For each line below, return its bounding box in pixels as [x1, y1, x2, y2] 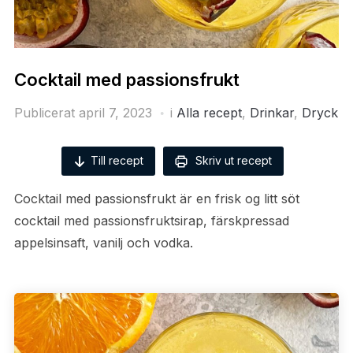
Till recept [91, 153, 143, 167]
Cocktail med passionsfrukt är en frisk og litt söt [13, 190, 299, 206]
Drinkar [249, 104, 294, 121]
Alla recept [176, 104, 242, 121]
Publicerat [13, 104, 79, 121]
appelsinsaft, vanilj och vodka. [13, 234, 193, 251]
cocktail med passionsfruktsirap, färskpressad [13, 212, 289, 229]
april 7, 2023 [78, 104, 152, 121]
